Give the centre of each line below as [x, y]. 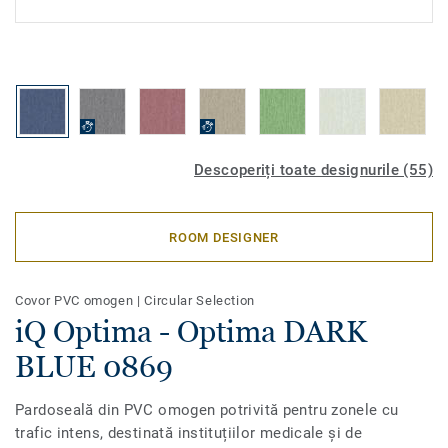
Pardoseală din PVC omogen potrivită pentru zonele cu [207, 410]
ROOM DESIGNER [224, 237]
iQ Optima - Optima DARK [191, 331]
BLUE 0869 [94, 366]
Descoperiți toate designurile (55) [313, 170]
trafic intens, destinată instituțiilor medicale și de [189, 433]
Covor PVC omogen [76, 300]
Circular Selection [200, 300]
